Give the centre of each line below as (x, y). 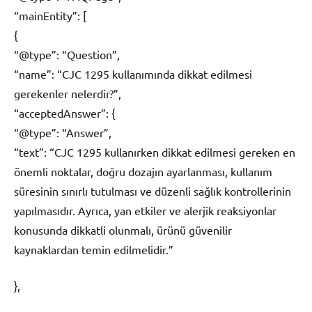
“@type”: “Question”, (67, 54)
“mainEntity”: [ (50, 15)
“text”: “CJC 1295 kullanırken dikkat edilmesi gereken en (155, 151)
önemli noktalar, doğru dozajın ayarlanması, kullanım (143, 171)
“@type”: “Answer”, (63, 132)
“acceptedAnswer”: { (64, 112)
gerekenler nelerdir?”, (68, 93)
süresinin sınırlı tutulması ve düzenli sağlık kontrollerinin (153, 190)
